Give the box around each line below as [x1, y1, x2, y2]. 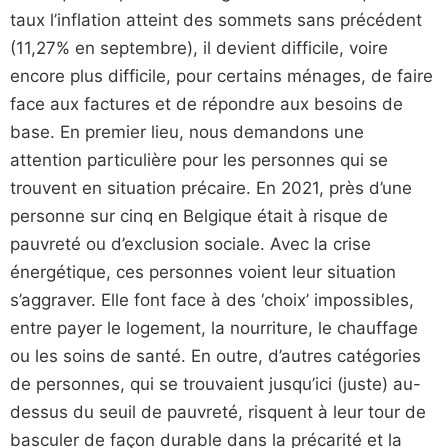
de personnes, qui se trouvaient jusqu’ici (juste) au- [10, 374, 421, 395]
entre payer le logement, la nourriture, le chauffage [10, 318, 418, 339]
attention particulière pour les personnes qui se [10, 150, 388, 171]
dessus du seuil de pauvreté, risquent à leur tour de [10, 402, 426, 423]
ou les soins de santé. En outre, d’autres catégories [10, 346, 421, 367]
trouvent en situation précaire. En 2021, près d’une [10, 178, 412, 199]
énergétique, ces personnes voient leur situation [10, 262, 396, 283]
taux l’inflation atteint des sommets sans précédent [10, 10, 422, 31]
